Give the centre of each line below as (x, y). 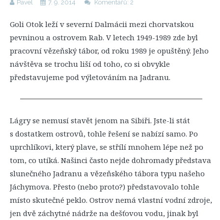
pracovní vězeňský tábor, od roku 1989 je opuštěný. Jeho (109, 51)
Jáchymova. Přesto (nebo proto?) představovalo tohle (105, 187)
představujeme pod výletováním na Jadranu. (90, 77)
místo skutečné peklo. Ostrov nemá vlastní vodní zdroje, (111, 200)
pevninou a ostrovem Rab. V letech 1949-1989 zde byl (104, 37)
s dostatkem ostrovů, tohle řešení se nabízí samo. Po (104, 134)
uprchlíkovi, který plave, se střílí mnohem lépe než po (107, 147)
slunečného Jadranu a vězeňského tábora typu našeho (107, 173)
